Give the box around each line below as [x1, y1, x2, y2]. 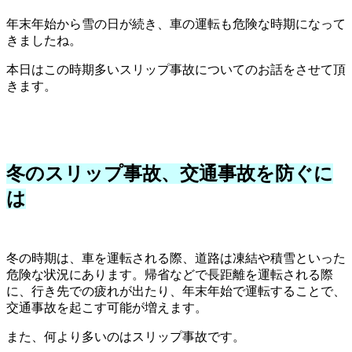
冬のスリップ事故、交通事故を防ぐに [6, 163, 333, 185]
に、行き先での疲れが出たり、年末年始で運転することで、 [6, 284, 346, 299]
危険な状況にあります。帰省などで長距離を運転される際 [6, 268, 333, 282]
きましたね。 [6, 34, 82, 48]
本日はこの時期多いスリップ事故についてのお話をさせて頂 [6, 63, 346, 77]
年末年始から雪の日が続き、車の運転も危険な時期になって [6, 17, 346, 31]
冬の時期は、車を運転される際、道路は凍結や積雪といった [6, 251, 346, 266]
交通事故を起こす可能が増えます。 [6, 301, 207, 315]
